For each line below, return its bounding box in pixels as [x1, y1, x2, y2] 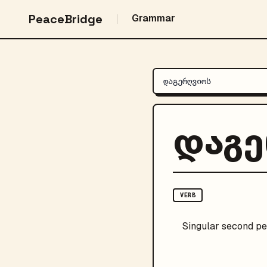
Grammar [132, 12, 175, 24]
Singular [182, 220, 219, 232]
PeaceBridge [29, 11, 103, 27]
